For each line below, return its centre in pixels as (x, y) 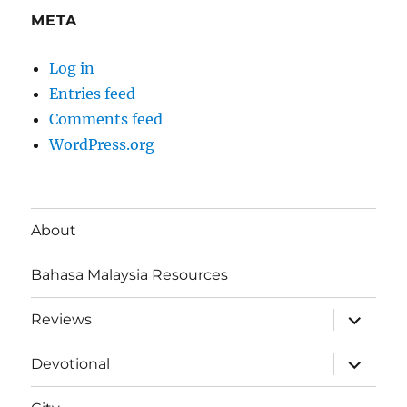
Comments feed (106, 119)
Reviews (62, 320)
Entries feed (93, 93)
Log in (72, 68)
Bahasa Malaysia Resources (130, 275)
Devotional (71, 364)
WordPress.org (102, 144)
